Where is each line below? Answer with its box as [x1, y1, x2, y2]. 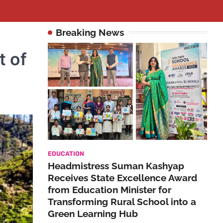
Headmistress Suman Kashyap [48, 160, 184, 171]
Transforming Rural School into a [48, 196, 196, 207]
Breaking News [56, 27, 124, 38]
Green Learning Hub [48, 208, 138, 219]
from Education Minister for [48, 184, 171, 195]
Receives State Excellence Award [48, 172, 197, 183]
